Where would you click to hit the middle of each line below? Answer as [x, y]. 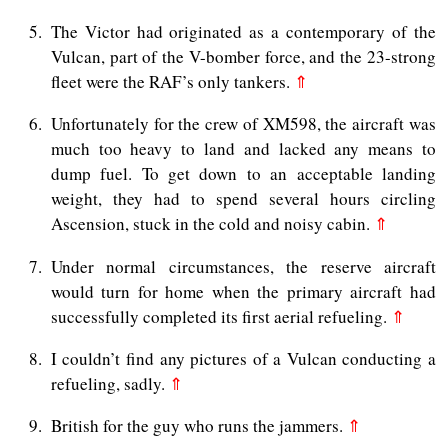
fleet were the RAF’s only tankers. [172, 82]
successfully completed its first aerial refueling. [220, 316]
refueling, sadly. [109, 383]
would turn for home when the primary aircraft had [243, 291]
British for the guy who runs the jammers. [198, 425]
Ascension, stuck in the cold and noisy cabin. [212, 224]
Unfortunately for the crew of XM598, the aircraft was [243, 124]
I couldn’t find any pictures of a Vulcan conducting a [243, 358]
